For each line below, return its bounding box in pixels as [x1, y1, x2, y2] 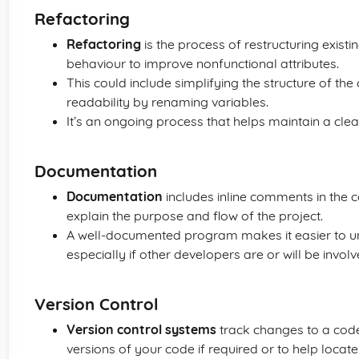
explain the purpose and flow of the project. [67, 208, 323, 224]
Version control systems [67, 321, 216, 337]
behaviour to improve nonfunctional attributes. [67, 55, 339, 71]
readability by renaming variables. [67, 94, 268, 110]
